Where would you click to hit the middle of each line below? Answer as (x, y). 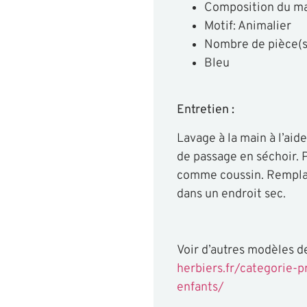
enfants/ (200, 288)
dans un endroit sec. (231, 194)
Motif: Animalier (247, 26)
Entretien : (205, 110)
